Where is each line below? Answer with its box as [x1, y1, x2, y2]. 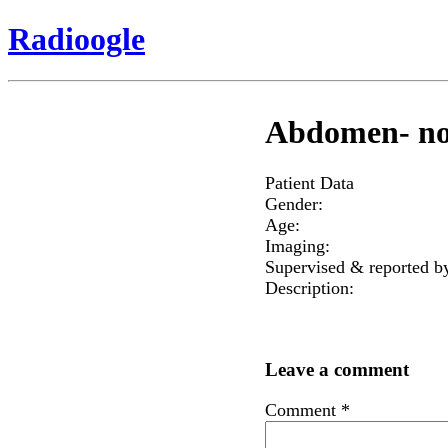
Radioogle [8, 21, 145, 58]
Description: [264, 277, 354, 298]
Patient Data [264, 172, 354, 193]
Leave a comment [264, 359, 409, 381]
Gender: [264, 193, 323, 214]
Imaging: [264, 235, 330, 256]
